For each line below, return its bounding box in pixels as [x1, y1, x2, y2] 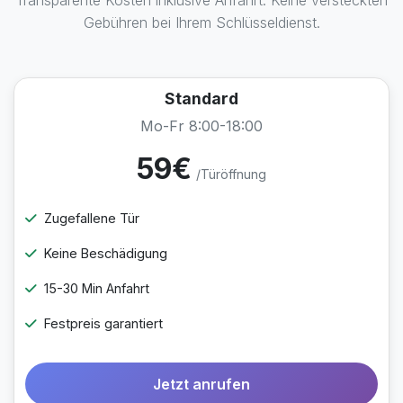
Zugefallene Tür [44, 210, 139, 226]
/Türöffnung [196, 166, 266, 182]
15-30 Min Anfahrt [44, 281, 149, 296]
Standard [165, 89, 238, 108]
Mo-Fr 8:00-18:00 [140, 117, 263, 135]
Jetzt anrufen [153, 375, 250, 393]
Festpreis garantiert [44, 316, 163, 331]
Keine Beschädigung [44, 246, 167, 261]
